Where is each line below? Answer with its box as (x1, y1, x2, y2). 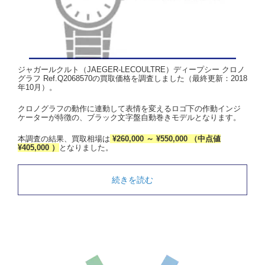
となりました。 (59, 143, 113, 152)
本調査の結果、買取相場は (18, 134, 110, 143)
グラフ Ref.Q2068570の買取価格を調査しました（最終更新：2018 (18, 74, 247, 83)
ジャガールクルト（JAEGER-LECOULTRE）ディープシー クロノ (18, 65, 245, 75)
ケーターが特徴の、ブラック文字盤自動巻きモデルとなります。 (18, 113, 241, 122)
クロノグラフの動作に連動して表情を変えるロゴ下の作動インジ (18, 104, 241, 114)
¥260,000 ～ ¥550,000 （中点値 (110, 134, 221, 143)
